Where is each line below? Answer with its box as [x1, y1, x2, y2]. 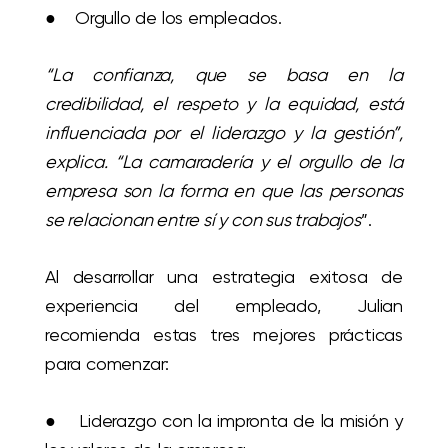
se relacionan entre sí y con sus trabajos [45, 208, 361, 230]
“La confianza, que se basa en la [45, 63, 403, 85]
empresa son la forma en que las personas [45, 179, 403, 201]
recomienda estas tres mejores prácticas [45, 323, 403, 345]
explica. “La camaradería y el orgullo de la [45, 150, 403, 172]
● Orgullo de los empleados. [45, 6, 282, 28]
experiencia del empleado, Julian [45, 294, 403, 316]
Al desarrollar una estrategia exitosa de [45, 265, 403, 287]
